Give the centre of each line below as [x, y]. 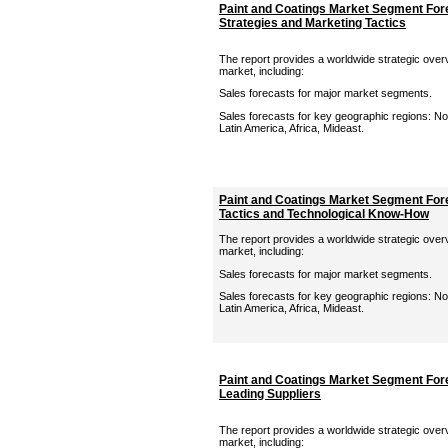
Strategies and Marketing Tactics [312, 23]
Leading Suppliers [270, 394]
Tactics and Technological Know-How [324, 214]
